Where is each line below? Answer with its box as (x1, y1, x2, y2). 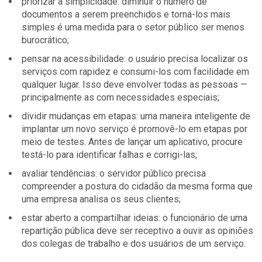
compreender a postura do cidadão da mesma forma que (22, 181, 253, 192)
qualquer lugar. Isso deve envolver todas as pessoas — (22, 79, 247, 90)
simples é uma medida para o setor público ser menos (22, 22, 244, 33)
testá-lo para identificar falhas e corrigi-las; (22, 149, 197, 160)
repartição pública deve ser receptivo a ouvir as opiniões (22, 225, 253, 236)
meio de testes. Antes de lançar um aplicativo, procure (22, 136, 243, 147)
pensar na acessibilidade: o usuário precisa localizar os (22, 53, 248, 64)
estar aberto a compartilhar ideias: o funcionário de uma (22, 212, 247, 223)
